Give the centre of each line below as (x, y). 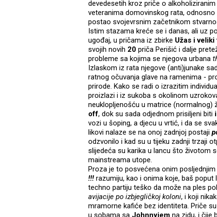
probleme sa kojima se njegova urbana (150, 59)
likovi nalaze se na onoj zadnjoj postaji (150, 132)
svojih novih (108, 50)
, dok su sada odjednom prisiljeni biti (156, 114)
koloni (172, 197)
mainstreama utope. (120, 160)
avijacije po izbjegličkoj (124, 197)
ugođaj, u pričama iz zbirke (132, 40)
